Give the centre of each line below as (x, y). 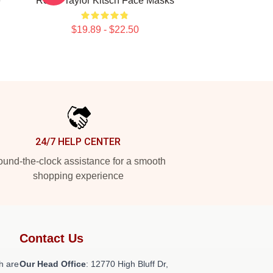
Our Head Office (53, 264)
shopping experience (78, 176)
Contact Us (51, 238)
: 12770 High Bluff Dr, (127, 264)
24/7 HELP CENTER (78, 142)
